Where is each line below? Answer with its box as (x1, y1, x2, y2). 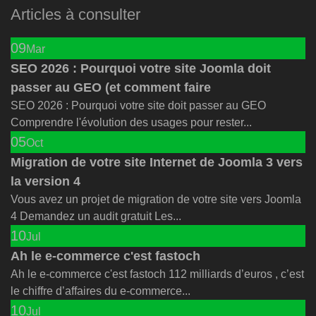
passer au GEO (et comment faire (11, 80, 211, 95)
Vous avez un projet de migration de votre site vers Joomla (11, 193, 301, 205)
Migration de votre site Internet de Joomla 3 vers (11, 154, 303, 169)
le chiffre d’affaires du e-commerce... (11, 284, 190, 297)
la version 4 (11, 174, 80, 188)
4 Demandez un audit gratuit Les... (11, 209, 181, 222)
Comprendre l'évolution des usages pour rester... (11, 116, 252, 128)
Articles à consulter (11, 5, 140, 23)
